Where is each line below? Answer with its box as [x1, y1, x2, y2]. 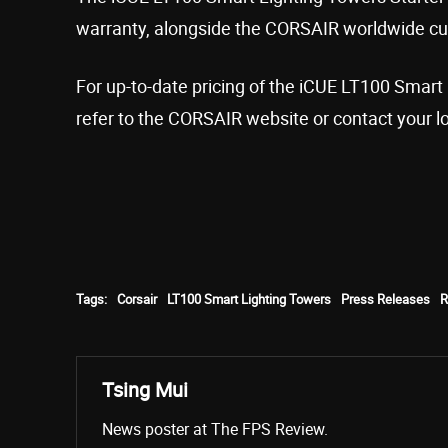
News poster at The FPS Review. [102, 417, 328, 440]
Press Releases [341, 289, 430, 308]
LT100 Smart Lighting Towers [167, 289, 331, 308]
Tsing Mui [102, 375, 188, 403]
